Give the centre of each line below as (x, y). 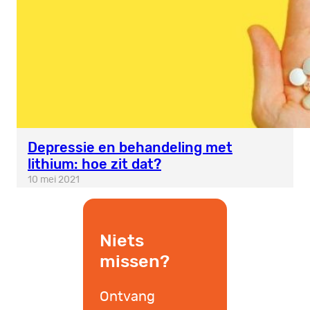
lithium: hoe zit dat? (94, 164)
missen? (135, 261)
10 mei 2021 (54, 180)
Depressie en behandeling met (130, 148)
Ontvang (127, 297)
